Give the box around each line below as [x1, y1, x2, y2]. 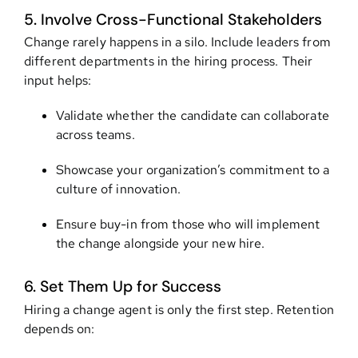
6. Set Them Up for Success [23, 276, 221, 297]
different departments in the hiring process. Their [23, 53, 313, 70]
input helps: [23, 72, 92, 89]
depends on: [23, 320, 95, 338]
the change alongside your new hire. [55, 235, 265, 253]
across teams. [55, 126, 135, 144]
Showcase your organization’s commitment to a [55, 161, 330, 179]
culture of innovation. [55, 181, 181, 198]
